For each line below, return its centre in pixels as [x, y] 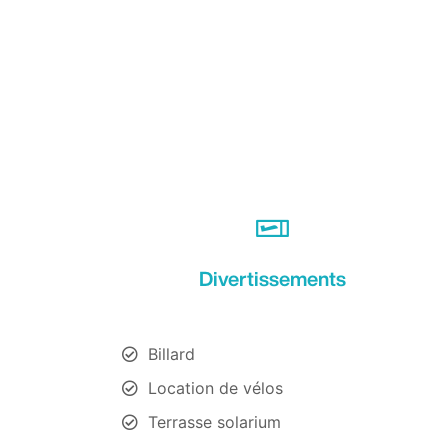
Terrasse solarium [214, 421]
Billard [171, 353]
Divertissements [272, 278]
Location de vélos [215, 387]
